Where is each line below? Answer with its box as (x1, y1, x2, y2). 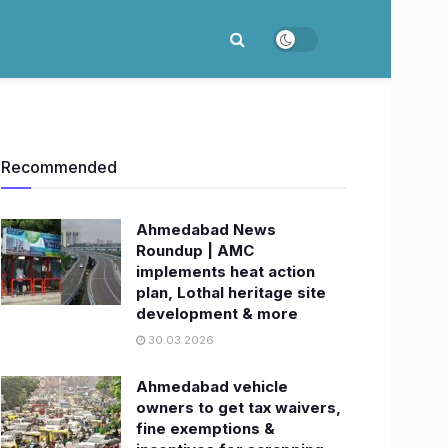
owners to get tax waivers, (136, 398, 341, 417)
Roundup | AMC (136, 241, 254, 260)
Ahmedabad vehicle (136, 377, 288, 396)
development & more (136, 304, 298, 323)
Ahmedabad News (136, 220, 276, 239)
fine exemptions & (136, 419, 275, 438)
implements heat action (136, 262, 315, 281)
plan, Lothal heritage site (136, 283, 326, 302)
